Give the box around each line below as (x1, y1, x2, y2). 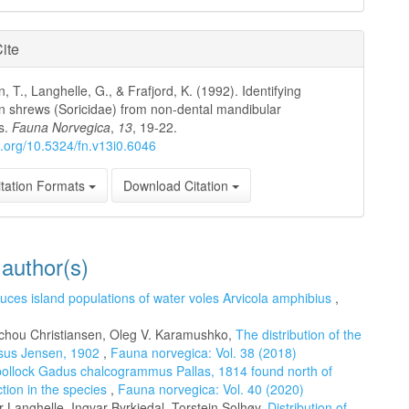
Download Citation (123, 176, 233, 194)
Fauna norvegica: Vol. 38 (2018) (110, 343, 297, 362)
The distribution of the (236, 325, 362, 343)
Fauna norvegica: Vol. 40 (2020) (118, 380, 304, 398)
